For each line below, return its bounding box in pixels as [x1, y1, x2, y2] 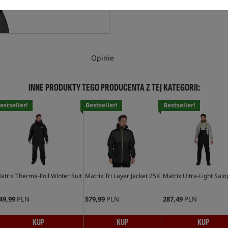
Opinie [91, 53, 114, 63]
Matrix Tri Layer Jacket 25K [84, 172, 160, 180]
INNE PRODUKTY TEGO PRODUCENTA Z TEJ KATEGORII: [28, 81, 200, 94]
